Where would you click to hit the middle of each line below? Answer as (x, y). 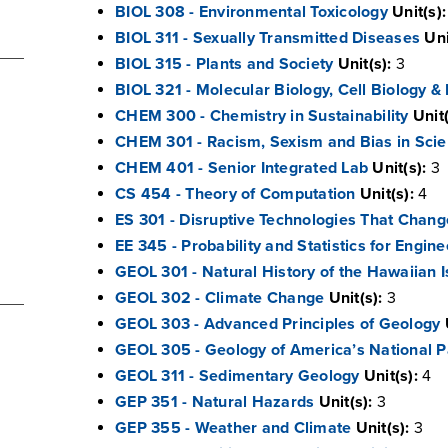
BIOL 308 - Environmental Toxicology (251, 12)
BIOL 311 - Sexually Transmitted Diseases (267, 38)
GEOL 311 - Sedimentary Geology (237, 376)
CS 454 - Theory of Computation (235, 194)
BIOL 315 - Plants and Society (224, 64)
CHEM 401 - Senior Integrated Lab (241, 168)
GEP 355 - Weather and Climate (233, 428)
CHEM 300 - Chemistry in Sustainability (262, 116)
